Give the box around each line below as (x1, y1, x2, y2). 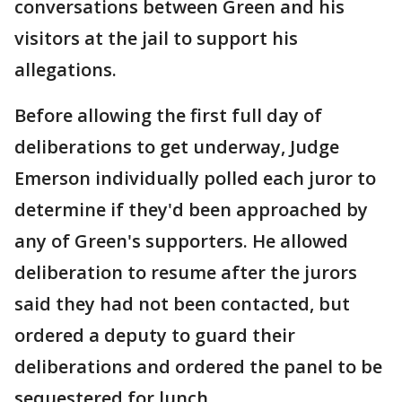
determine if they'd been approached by (14, 197, 368, 222)
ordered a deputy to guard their (14, 323, 295, 347)
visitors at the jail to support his (14, 26, 298, 50)
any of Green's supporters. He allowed (14, 229, 348, 253)
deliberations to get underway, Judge (14, 135, 339, 159)
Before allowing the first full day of (14, 103, 322, 127)
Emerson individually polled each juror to (14, 166, 376, 190)
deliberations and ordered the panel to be (14, 354, 382, 379)
